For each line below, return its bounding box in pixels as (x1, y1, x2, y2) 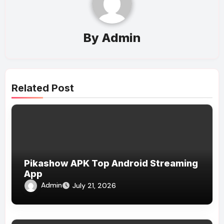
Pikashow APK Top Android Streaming (24, 157, 198, 168)
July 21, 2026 (72, 180, 116, 190)
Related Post (11, 82, 74, 94)
